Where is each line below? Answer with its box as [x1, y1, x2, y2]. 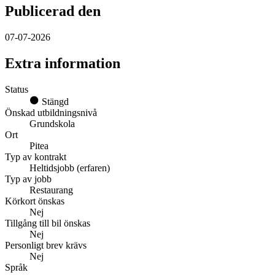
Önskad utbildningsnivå [5, 107, 97, 118]
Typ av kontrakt [5, 151, 66, 162]
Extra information [5, 55, 120, 71]
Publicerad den [5, 3, 101, 19]
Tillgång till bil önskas [5, 217, 90, 228]
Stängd [39, 96, 69, 107]
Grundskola [29, 118, 75, 129]
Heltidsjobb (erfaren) [29, 162, 110, 173]
